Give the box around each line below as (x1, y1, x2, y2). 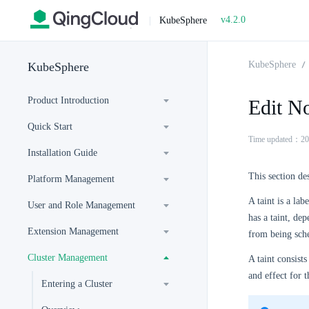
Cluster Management (28, 252, 108, 263)
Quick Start (28, 121, 72, 132)
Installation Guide (28, 148, 97, 158)
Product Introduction (28, 95, 109, 106)
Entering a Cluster (41, 279, 112, 289)
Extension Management (28, 226, 119, 237)
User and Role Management (28, 200, 135, 210)
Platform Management (28, 174, 114, 184)
